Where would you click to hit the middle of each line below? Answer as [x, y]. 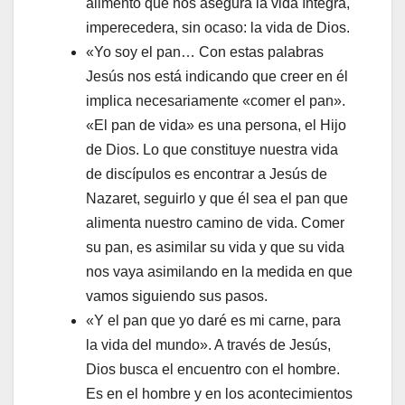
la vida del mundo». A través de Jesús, [208, 345]
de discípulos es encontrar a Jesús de [207, 174]
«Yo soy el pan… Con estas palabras [205, 52]
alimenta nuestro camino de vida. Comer [215, 223]
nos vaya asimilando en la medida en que [219, 272]
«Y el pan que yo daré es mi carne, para [213, 321]
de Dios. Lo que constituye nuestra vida [212, 150]
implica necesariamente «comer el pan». [216, 101]
